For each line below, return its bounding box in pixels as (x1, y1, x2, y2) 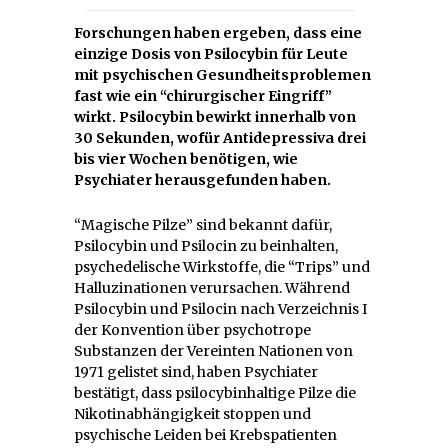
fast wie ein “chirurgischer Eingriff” (74, 86, 332, 105)
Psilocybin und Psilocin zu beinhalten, (74, 236, 338, 255)
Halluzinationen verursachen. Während (74, 278, 350, 297)
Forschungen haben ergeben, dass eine (74, 23, 362, 42)
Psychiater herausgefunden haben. (74, 170, 331, 189)
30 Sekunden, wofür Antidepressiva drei (74, 128, 366, 147)
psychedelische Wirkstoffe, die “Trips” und (74, 257, 370, 276)
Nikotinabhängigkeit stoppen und (74, 404, 311, 423)
